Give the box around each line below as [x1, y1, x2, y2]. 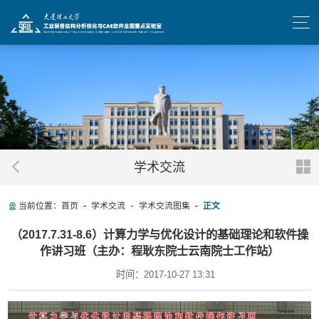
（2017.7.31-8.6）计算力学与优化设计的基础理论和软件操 [10, 228, 308, 241]
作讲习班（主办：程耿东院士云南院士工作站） [39, 244, 279, 258]
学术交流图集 [138, 200, 190, 211]
